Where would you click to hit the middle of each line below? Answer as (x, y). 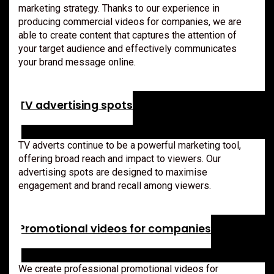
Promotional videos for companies (115, 228)
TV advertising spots (76, 105)
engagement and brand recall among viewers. (115, 185)
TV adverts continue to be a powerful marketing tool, (130, 145)
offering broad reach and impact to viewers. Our (120, 158)
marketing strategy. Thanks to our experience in (119, 8)
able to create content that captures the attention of (128, 35)
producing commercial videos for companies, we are (130, 21)
